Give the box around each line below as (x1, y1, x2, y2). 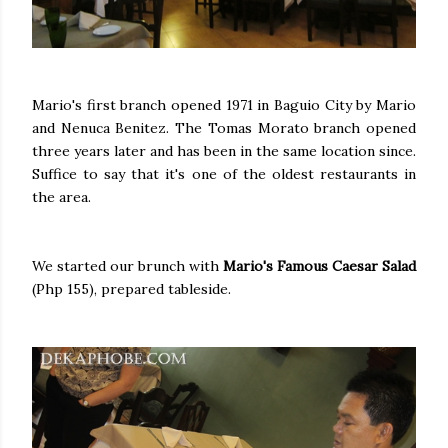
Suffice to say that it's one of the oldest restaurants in (32, 164, 416, 183)
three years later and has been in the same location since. (32, 141, 416, 160)
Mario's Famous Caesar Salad (223, 256, 416, 275)
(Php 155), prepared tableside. (32, 279, 231, 298)
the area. (32, 187, 91, 206)
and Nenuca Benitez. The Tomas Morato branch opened (32, 118, 416, 137)
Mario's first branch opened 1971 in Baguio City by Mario (32, 95, 416, 114)
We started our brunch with (32, 256, 223, 275)
